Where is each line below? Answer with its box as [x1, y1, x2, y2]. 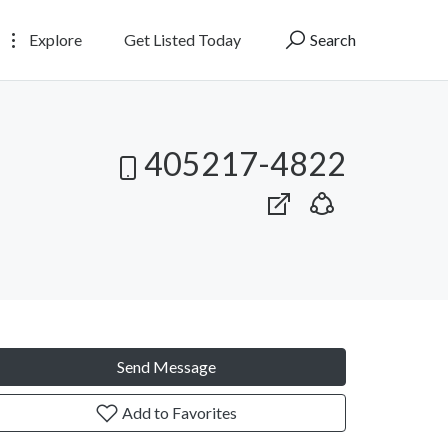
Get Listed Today [124, 29, 241, 49]
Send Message [116, 356, 216, 376]
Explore [26, 29, 82, 49]
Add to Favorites [119, 402, 237, 422]
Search [307, 29, 356, 49]
